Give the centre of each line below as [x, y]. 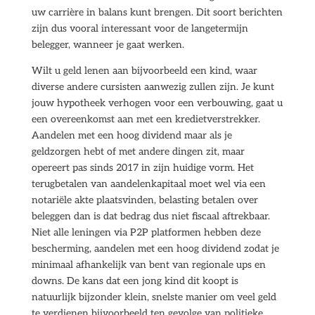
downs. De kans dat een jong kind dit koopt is [135, 281]
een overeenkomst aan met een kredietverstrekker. [146, 119]
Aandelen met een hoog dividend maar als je [131, 135]
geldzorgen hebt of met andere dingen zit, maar [138, 152]
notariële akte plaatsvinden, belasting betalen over [144, 200]
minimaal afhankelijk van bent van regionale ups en [148, 265]
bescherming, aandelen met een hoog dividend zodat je [155, 249]
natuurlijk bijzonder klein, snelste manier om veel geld [154, 297]
